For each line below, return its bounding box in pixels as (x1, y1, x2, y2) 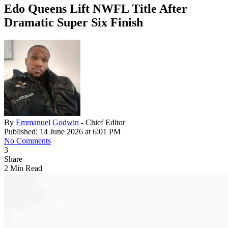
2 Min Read (4, 164, 42, 173)
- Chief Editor (81, 118, 125, 127)
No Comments (4, 136, 51, 146)
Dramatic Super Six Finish (4, 16, 143, 30)
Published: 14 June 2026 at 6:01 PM (4, 127, 121, 136)
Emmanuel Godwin (16, 118, 79, 127)
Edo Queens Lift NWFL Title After (4, 2, 187, 16)
